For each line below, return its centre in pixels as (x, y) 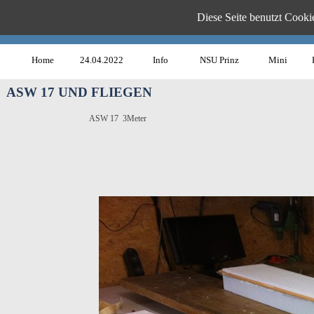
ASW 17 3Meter (118, 118)
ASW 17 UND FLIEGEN (79, 92)
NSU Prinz (219, 60)
